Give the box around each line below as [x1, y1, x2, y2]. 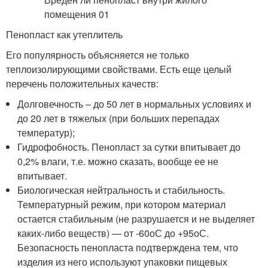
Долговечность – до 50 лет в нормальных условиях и [17, 97, 252, 111]
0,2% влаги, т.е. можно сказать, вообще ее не [17, 154, 219, 168]
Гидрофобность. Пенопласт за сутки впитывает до [17, 140, 241, 154]
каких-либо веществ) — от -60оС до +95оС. [17, 226, 209, 240]
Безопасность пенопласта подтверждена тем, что [17, 240, 239, 254]
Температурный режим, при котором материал [17, 197, 226, 211]
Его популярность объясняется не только [6, 48, 189, 62]
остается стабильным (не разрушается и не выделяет [17, 212, 255, 226]
